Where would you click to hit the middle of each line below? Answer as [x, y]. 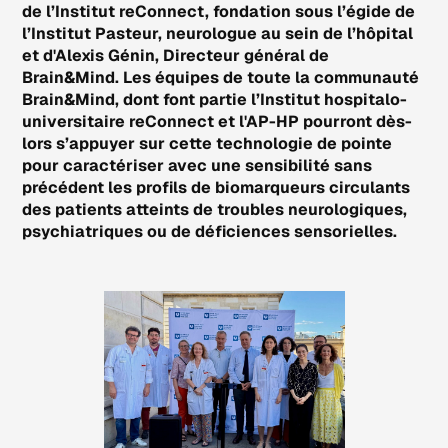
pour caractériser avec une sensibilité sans [197, 165]
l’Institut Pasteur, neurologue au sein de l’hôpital [218, 33]
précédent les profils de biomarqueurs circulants [216, 187]
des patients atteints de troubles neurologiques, [215, 209]
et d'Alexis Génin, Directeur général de [176, 55]
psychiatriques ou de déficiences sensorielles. [210, 231]
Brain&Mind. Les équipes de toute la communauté [221, 77]
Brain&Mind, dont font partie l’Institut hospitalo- [215, 99]
